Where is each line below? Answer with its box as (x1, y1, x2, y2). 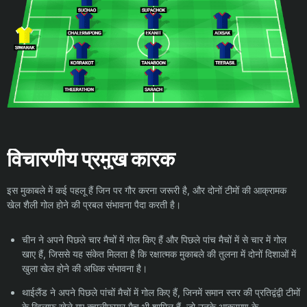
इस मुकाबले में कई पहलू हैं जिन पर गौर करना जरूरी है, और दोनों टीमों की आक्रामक (7, 184, 286, 197)
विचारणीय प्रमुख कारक (7, 147, 175, 172)
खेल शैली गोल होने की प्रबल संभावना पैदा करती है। (7, 199, 181, 211)
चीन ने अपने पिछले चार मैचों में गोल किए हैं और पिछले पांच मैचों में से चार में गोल (22, 234, 286, 246)
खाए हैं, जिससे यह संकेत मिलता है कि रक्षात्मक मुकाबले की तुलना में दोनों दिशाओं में (22, 248, 296, 260)
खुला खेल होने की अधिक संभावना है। (22, 262, 147, 275)
